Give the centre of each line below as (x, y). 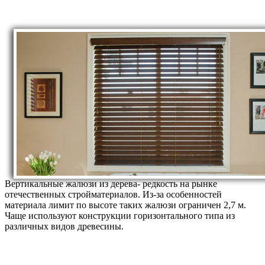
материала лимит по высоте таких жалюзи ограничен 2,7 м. (125, 205)
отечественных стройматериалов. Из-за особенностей (113, 194)
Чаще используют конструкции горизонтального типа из (120, 215)
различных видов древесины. (64, 226)
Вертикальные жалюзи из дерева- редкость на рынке (111, 183)
